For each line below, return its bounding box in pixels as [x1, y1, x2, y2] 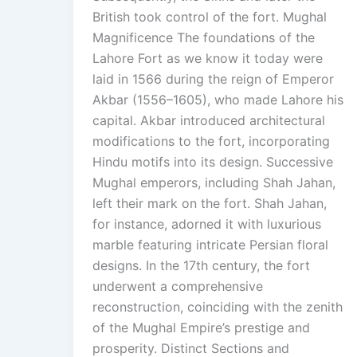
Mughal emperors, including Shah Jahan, [92, 175, 335, 191]
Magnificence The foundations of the [92, 29, 315, 46]
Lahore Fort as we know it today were [92, 50, 323, 67]
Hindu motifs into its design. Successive [92, 154, 333, 171]
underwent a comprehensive [92, 278, 263, 295]
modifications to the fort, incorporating [92, 133, 330, 150]
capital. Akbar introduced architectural [92, 112, 325, 129]
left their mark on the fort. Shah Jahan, [92, 195, 327, 212]
